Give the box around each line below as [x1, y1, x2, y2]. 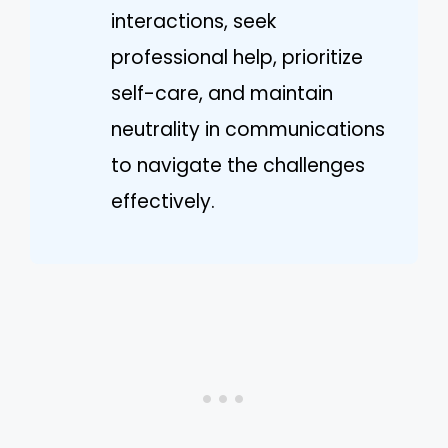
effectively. [111, 187, 215, 215]
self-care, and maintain [111, 79, 333, 107]
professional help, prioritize [111, 43, 363, 71]
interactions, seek [111, 7, 276, 35]
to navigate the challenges [111, 151, 365, 179]
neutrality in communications [111, 115, 385, 143]
